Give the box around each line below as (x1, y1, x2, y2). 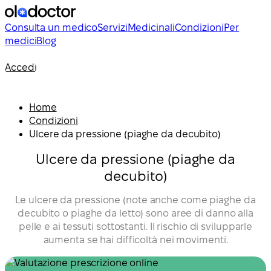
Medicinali (127, 22, 175, 33)
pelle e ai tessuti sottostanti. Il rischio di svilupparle (18, 221, 253, 232)
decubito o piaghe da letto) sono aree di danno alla (18, 207, 253, 218)
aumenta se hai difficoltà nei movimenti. (43, 234, 228, 245)
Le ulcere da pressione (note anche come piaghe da (15, 194, 256, 205)
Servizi (97, 22, 128, 33)
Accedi (5, 62, 37, 73)
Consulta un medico (5, 22, 98, 33)
